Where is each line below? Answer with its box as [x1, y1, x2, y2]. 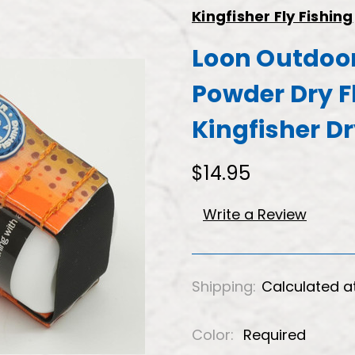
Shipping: [192, 276, 256, 296]
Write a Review [203, 204, 307, 224]
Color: [192, 324, 238, 345]
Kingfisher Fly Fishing [192, 6, 353, 26]
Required [243, 324, 306, 345]
